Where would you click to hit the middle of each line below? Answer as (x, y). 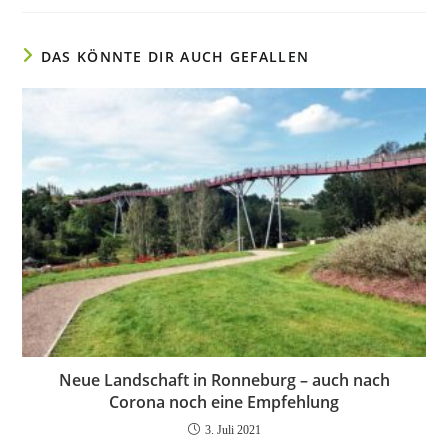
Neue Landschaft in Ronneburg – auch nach (224, 379)
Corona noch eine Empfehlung (224, 401)
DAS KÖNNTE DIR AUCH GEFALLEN (175, 56)
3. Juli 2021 (232, 429)
